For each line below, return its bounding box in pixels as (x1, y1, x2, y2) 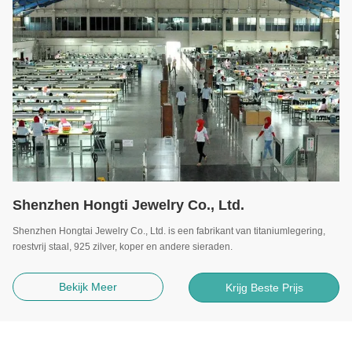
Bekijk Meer (59, 280, 117, 293)
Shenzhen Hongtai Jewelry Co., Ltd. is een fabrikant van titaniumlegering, (13, 225, 325, 236)
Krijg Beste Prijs (225, 280, 303, 294)
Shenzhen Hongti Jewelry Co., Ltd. (13, 196, 244, 213)
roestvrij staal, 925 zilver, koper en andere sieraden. (13, 240, 233, 252)
